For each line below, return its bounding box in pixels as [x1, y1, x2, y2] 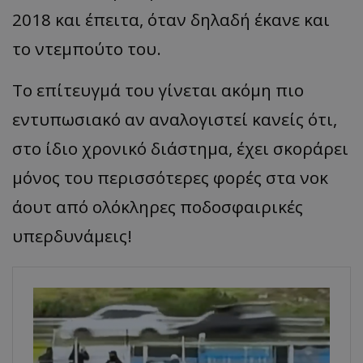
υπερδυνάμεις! [12, 224, 132, 247]
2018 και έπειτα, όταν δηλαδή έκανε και [12, 7, 330, 31]
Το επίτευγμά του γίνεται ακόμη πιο [12, 78, 304, 101]
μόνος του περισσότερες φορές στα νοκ [12, 165, 328, 189]
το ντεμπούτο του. [12, 36, 161, 60]
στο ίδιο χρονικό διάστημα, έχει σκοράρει [12, 136, 348, 160]
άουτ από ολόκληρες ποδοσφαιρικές [12, 194, 303, 218]
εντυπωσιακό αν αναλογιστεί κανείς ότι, [12, 107, 337, 130]
